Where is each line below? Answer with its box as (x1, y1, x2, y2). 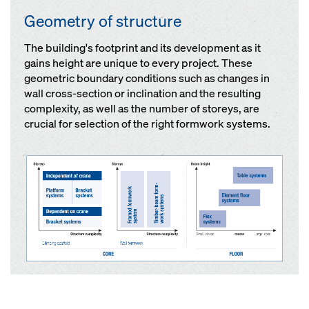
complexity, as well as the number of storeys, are (24, 101, 259, 117)
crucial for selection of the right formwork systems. (24, 117, 270, 132)
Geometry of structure (24, 10, 181, 32)
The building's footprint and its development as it (24, 41, 261, 56)
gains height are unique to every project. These (24, 56, 252, 71)
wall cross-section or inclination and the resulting (24, 86, 261, 101)
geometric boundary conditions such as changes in (24, 71, 270, 86)
